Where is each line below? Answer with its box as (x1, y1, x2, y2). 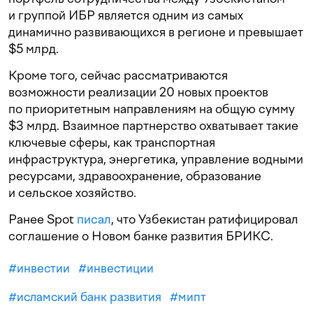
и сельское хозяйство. (8, 185, 136, 201)
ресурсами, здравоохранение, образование (8, 168, 261, 184)
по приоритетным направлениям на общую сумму (8, 101, 295, 117)
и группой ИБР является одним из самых (8, 8, 243, 23)
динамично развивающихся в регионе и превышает (8, 24, 303, 40)
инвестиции (87, 261, 154, 276)
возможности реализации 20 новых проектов (8, 85, 268, 100)
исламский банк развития (17, 290, 161, 305)
